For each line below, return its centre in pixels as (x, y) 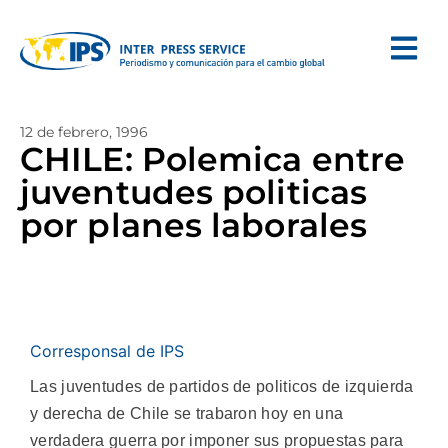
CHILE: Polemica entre (213, 159)
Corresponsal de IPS (107, 351)
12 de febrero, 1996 (84, 132)
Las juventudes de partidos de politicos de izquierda (222, 386)
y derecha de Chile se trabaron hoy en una (187, 413)
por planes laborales (194, 225)
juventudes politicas (194, 192)
